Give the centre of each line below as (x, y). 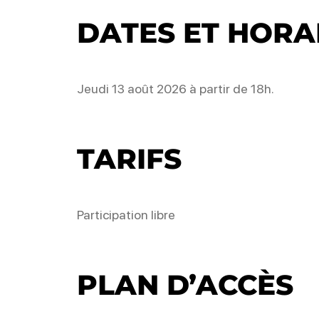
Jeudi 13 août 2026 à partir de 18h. (175, 89)
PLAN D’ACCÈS (185, 285)
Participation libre (126, 215)
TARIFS (129, 159)
